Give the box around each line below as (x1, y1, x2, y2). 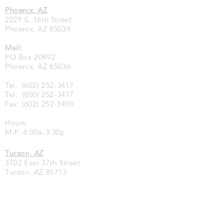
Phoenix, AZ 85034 (5, 24, 71, 34)
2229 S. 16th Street (5, 15, 72, 24)
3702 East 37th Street (5, 158, 80, 167)
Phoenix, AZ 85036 (5, 62, 71, 71)
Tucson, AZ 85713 (5, 167, 67, 177)
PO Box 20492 (5, 52, 56, 62)
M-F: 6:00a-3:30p (5, 127, 65, 137)
